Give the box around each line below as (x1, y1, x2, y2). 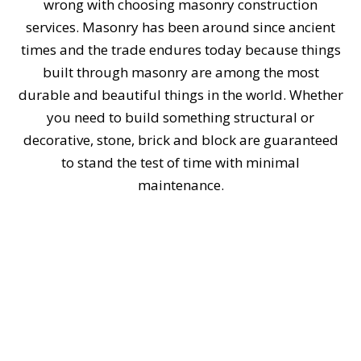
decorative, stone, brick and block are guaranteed (23, 131, 338, 150)
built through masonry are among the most (42, 63, 319, 82)
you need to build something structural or (47, 108, 314, 127)
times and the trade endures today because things (20, 40, 341, 60)
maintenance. (137, 176, 224, 195)
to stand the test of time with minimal (61, 153, 300, 172)
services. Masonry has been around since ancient (26, 18, 335, 37)
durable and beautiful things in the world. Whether (18, 85, 343, 105)
